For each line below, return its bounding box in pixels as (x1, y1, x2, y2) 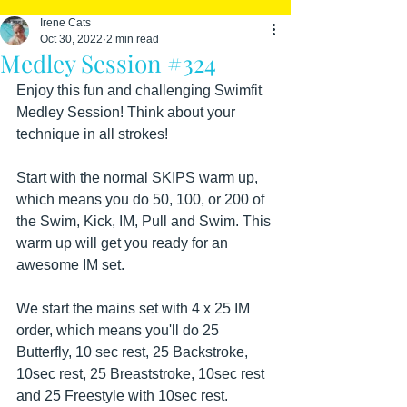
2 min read (106, 33, 159, 45)
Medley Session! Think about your (16, 104, 239, 120)
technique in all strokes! (16, 126, 168, 142)
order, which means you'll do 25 (16, 323, 223, 338)
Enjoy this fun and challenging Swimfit (16, 83, 265, 98)
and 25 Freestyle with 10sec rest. (16, 388, 228, 403)
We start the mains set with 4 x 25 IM (16, 301, 253, 316)
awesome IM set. (16, 257, 124, 273)
